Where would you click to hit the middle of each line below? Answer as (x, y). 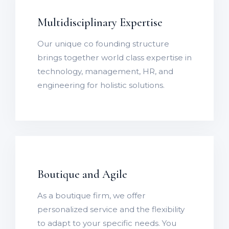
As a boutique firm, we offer (91, 196)
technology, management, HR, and (105, 72)
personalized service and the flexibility (111, 210)
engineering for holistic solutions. (101, 85)
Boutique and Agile (82, 174)
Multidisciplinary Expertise (100, 22)
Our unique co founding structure (103, 44)
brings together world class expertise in (114, 58)
